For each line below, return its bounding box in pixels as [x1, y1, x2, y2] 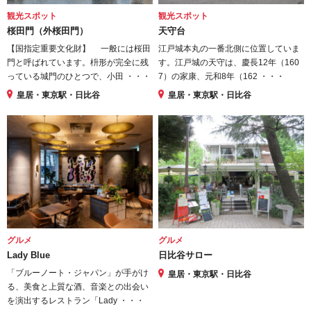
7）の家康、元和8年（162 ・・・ [158, 72, 285, 82]
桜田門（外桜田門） [7, 26, 88, 37]
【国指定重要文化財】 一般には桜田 [7, 44, 151, 54]
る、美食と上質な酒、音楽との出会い [7, 282, 149, 292]
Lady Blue [7, 250, 50, 261]
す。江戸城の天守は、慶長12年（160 [158, 58, 300, 68]
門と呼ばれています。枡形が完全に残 [7, 58, 149, 68]
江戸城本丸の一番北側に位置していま [158, 44, 301, 54]
